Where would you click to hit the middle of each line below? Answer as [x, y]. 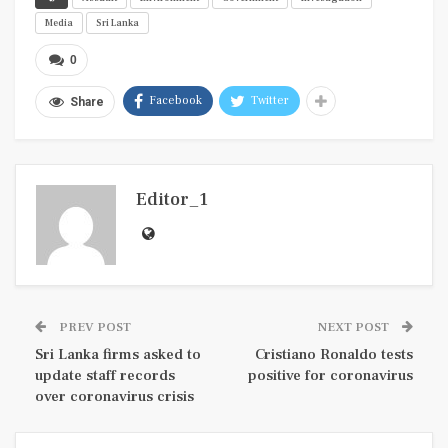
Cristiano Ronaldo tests [334, 355]
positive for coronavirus [330, 376]
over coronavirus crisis [114, 397]
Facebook [175, 101]
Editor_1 [172, 200]
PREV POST [93, 327]
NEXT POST [355, 327]
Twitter [270, 101]
